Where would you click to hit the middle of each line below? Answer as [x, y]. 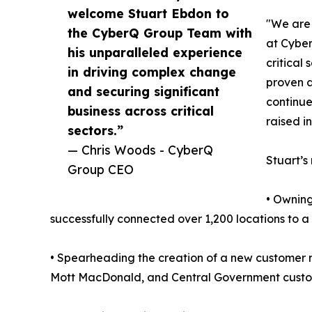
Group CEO [101, 170]
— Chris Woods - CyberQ [140, 150]
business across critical [141, 111]
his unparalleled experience [155, 53]
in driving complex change [152, 72]
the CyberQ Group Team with [160, 33]
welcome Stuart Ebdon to [148, 14]
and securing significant [143, 92]
